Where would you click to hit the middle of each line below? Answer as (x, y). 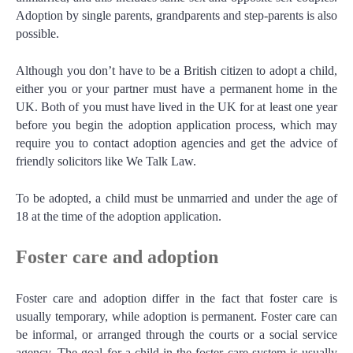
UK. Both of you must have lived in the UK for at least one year (176, 107)
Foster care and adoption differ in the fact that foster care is (176, 299)
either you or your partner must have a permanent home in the (176, 89)
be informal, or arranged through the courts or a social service (176, 335)
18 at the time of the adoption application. (119, 217)
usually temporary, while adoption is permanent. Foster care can (176, 317)
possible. (37, 34)
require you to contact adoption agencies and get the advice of (176, 143)
